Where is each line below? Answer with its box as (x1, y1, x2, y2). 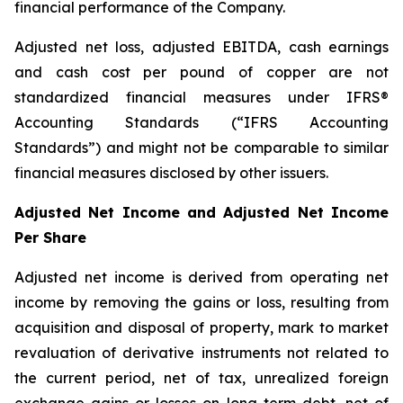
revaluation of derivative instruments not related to (14, 344, 389, 362)
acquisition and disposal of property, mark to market (14, 318, 389, 336)
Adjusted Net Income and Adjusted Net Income (14, 203, 389, 221)
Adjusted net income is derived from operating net (14, 268, 389, 286)
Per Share (14, 228, 86, 246)
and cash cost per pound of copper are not (14, 63, 389, 81)
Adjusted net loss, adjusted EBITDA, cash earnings (14, 38, 389, 56)
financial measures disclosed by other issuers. (14, 164, 328, 182)
